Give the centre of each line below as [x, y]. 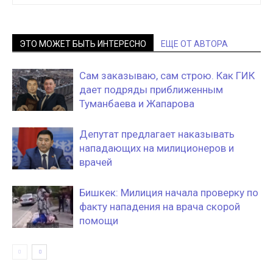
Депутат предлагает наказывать [157, 134]
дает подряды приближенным [151, 90]
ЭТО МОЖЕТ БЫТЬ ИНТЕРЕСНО [83, 44]
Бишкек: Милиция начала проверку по [169, 193]
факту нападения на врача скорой [160, 207]
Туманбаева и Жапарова [137, 104]
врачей [96, 162]
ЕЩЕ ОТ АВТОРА [194, 44]
